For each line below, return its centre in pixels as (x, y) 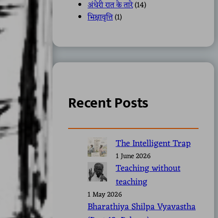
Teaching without (148, 169)
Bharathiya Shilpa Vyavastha (142, 207)
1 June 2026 (133, 157)
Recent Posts (109, 103)
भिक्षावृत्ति (100, 17)
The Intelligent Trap (153, 144)
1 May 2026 (105, 195)
